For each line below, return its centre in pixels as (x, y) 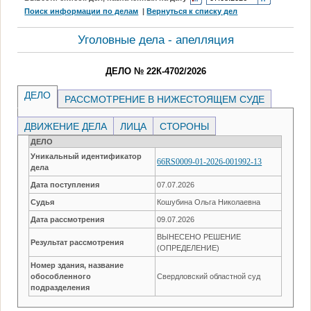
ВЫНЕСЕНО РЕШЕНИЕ (199, 236)
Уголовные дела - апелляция (155, 40)
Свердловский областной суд (209, 276)
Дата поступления (65, 184)
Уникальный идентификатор (86, 156)
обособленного (61, 276)
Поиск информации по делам (82, 11)
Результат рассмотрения (77, 242)
